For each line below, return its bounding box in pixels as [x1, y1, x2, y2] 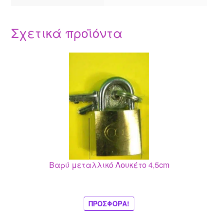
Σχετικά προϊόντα [11, 23, 123, 41]
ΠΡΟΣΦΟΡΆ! [89, 199, 129, 209]
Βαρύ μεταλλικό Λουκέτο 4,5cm [49, 159, 169, 170]
